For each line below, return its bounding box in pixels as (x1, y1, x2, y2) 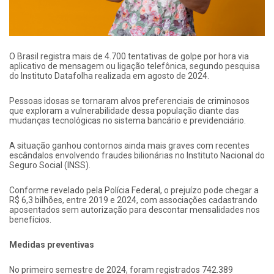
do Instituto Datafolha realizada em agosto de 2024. (9, 70, 209, 81)
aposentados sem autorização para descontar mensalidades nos (9, 204, 260, 215)
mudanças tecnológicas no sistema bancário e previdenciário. (9, 115, 246, 125)
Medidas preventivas (9, 239, 94, 250)
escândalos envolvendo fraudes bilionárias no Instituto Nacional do (9, 150, 265, 160)
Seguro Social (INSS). (9, 160, 91, 170)
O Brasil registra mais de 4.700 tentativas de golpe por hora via (9, 51, 249, 61)
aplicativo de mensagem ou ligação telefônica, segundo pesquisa (9, 61, 260, 71)
